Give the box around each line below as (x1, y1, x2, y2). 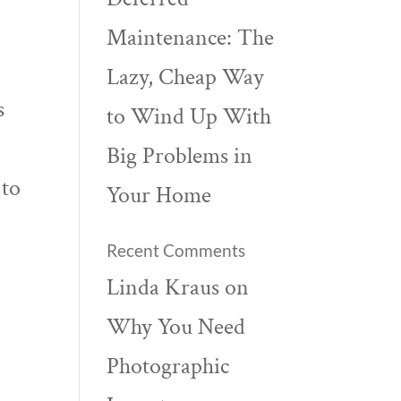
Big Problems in (107, 141, 253, 171)
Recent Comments (107, 240, 246, 260)
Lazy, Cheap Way (107, 62, 265, 92)
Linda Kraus (107, 272, 220, 303)
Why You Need (107, 311, 246, 342)
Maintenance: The (107, 22, 275, 53)
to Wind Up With (107, 101, 272, 132)
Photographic (107, 351, 230, 381)
